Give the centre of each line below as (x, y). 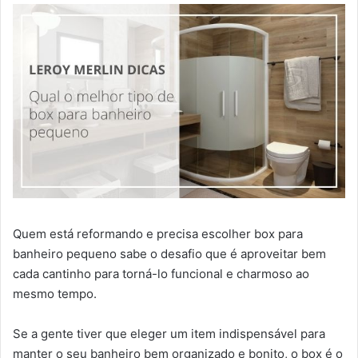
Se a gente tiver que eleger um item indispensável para (169, 334)
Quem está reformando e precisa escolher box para (158, 234)
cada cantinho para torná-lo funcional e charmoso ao (161, 274)
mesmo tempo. (55, 294)
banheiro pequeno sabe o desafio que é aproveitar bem (169, 254)
